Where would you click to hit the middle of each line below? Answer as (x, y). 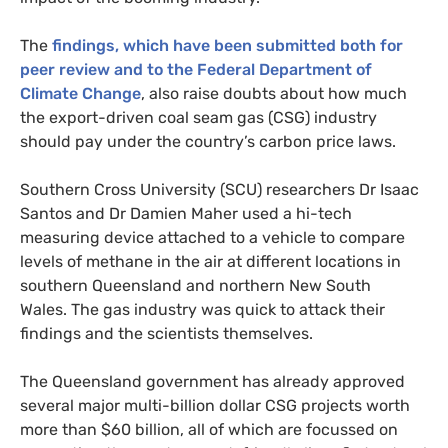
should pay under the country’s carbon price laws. (208, 142)
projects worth (353, 406)
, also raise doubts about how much (274, 94)
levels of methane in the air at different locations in (210, 262)
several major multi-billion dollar (142, 406)
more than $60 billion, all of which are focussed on (209, 430)
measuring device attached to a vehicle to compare (212, 238)
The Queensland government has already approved (212, 382)
